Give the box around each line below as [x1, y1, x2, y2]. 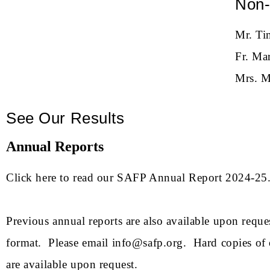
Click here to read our [6, 171, 118, 184]
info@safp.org [111, 236, 183, 249]
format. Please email [6, 236, 112, 249]
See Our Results [6, 108, 125, 127]
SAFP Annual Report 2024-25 [117, 171, 268, 184]
